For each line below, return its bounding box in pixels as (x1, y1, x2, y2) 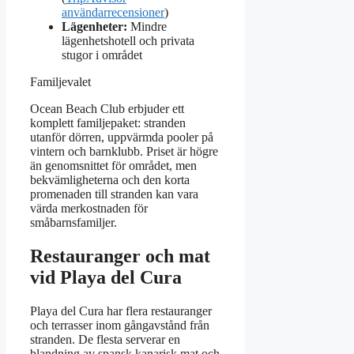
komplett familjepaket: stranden (30, 116, 186, 130)
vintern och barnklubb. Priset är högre (30, 145, 218, 159)
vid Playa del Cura (30, 266, 182, 288)
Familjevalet (30, 75, 91, 89)
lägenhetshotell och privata (62, 34, 194, 48)
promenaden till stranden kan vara (30, 187, 198, 201)
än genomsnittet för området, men (30, 159, 197, 173)
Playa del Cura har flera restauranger (30, 303, 212, 318)
